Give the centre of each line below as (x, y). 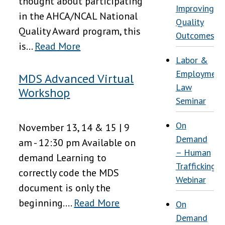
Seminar (191, 101)
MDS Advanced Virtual (76, 79)
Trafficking (196, 166)
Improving (195, 8)
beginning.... (46, 203)
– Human (193, 152)
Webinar (191, 180)
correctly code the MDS (69, 173)
